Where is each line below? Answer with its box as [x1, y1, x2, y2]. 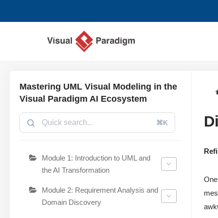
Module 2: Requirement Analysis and [42, 185, 158, 194]
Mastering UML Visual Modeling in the [19, 81, 177, 91]
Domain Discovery [42, 198, 101, 206]
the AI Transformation [42, 165, 109, 174]
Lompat [7, 23, 33, 31]
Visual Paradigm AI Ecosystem [19, 93, 147, 104]
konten [7, 49, 31, 57]
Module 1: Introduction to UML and [42, 153, 150, 162]
